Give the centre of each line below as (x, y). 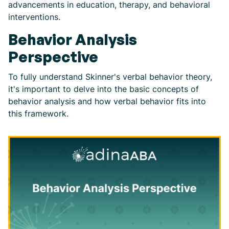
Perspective (53, 57)
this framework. (38, 113)
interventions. (34, 17)
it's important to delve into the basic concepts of (104, 89)
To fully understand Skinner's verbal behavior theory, (110, 77)
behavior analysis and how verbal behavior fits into (107, 101)
